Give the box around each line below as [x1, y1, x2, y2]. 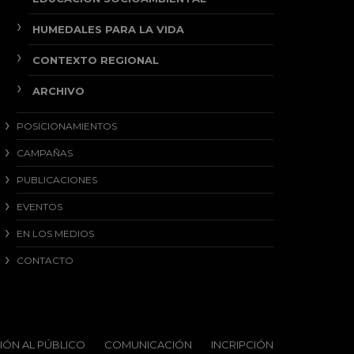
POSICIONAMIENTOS [17, 120, 117, 132]
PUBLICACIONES [17, 174, 97, 186]
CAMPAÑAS [17, 147, 73, 159]
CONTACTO [17, 254, 73, 266]
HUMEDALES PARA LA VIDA [32, 23, 184, 36]
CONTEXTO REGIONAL [32, 54, 159, 66]
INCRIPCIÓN [211, 338, 273, 351]
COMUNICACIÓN [104, 338, 192, 351]
